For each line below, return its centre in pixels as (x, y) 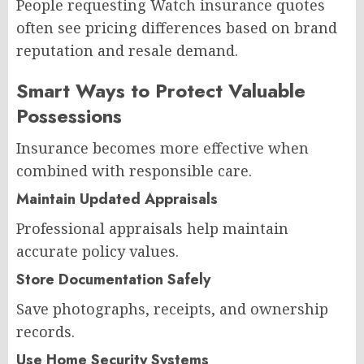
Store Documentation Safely (113, 279)
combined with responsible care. (134, 170)
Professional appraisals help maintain (152, 228)
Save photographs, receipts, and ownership (172, 308)
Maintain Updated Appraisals (117, 199)
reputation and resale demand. (127, 50)
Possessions (69, 115)
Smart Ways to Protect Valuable (161, 90)
